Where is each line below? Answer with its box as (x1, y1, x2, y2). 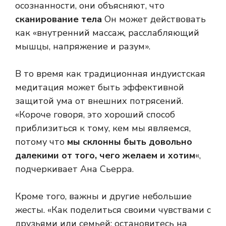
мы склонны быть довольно (67, 136, 192, 148)
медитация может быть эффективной (15, 81, 184, 94)
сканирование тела (15, 13, 102, 26)
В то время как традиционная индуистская (15, 68, 205, 80)
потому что (15, 136, 67, 148)
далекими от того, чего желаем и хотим (15, 149, 195, 162)
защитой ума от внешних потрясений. (15, 95, 183, 107)
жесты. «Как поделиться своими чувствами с (15, 204, 211, 216)
